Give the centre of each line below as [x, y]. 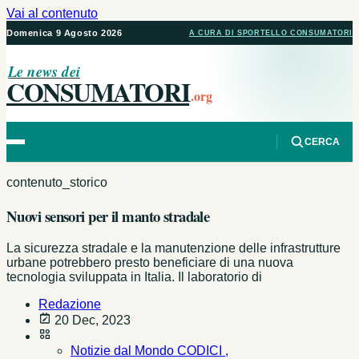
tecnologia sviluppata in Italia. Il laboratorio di [134, 277]
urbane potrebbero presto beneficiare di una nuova [150, 263]
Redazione [70, 305]
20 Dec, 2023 [91, 321]
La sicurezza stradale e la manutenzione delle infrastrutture [173, 248]
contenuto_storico [57, 182]
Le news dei [44, 71]
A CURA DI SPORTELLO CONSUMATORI [270, 33]
